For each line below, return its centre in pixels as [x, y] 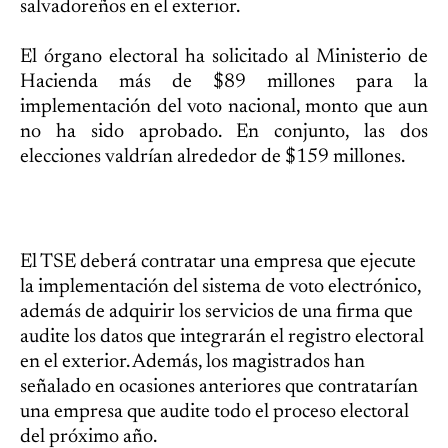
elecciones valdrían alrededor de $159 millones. [212, 157]
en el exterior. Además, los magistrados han [192, 362]
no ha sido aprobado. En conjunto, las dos [224, 132]
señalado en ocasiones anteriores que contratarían [219, 387]
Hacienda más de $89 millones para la [224, 82]
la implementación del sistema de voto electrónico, [220, 287]
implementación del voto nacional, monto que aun [224, 107]
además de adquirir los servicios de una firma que [216, 312]
